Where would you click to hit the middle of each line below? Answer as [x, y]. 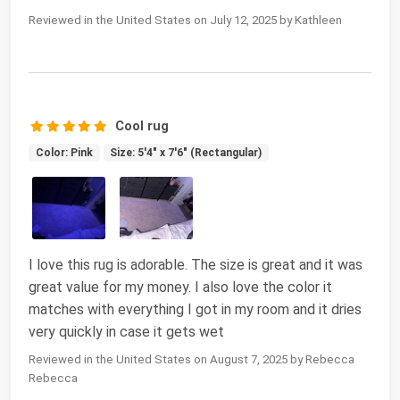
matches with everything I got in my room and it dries [195, 310]
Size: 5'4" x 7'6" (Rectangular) [186, 153]
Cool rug [142, 126]
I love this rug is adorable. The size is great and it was [196, 265]
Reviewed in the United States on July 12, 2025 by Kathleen [185, 21]
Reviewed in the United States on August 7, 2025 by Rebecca [192, 360]
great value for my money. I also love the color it [180, 287]
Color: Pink [64, 153]
